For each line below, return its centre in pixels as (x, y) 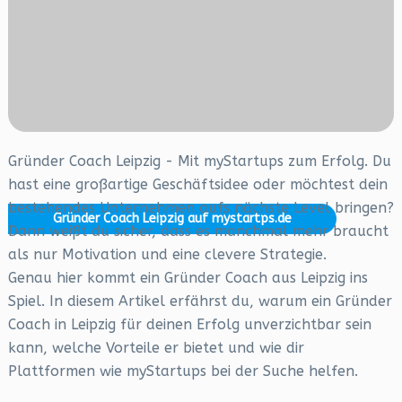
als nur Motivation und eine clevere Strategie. (167, 254)
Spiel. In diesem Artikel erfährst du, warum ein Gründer (200, 301)
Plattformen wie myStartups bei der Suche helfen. (183, 371)
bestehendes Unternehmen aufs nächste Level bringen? (201, 208)
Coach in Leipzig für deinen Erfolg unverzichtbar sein (189, 324)
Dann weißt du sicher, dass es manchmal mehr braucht (198, 231)
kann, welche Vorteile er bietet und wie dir (156, 348)
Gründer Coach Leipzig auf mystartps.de (172, 218)
